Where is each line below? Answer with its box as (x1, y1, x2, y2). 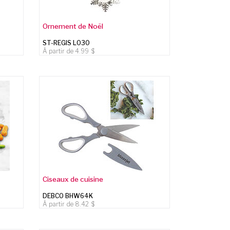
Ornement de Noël (43, 22, 104, 30)
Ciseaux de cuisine (43, 175, 104, 183)
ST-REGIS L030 (43, 39, 90, 47)
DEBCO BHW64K (43, 191, 93, 200)
